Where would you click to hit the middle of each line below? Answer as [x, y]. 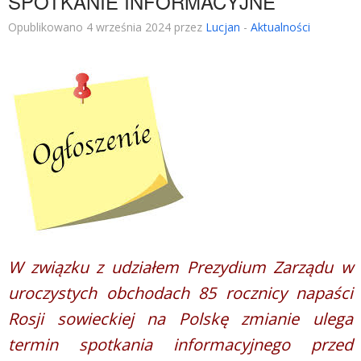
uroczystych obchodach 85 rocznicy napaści [180, 293]
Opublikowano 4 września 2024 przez [107, 27]
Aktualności [280, 27]
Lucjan [223, 27]
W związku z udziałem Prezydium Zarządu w [180, 268]
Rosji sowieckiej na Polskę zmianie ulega [180, 319]
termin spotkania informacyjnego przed [180, 345]
